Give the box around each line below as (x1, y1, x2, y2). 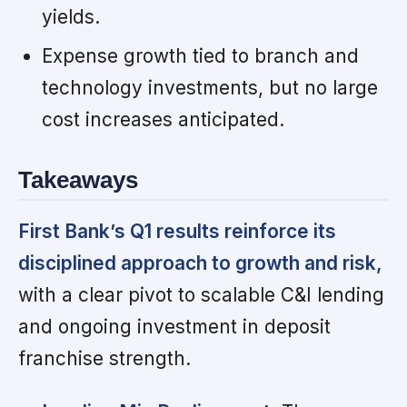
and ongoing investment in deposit (18, 315, 331, 339)
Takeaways (18, 166, 138, 193)
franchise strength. (18, 347, 191, 371)
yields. (41, 5, 100, 28)
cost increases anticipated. (41, 107, 284, 131)
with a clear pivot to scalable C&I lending (18, 283, 384, 307)
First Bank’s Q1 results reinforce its (18, 220, 336, 243)
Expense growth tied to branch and (41, 44, 359, 67)
